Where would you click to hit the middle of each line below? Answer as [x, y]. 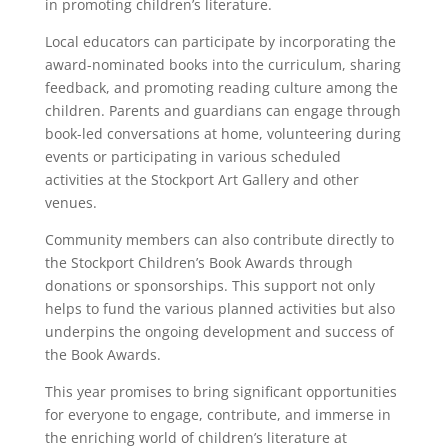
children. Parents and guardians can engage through [222, 110]
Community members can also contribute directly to [219, 239]
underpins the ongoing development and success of [219, 331]
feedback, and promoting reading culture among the [221, 87]
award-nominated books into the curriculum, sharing [222, 64]
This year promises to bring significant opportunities [220, 391]
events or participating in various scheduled [192, 156]
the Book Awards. [102, 354]
